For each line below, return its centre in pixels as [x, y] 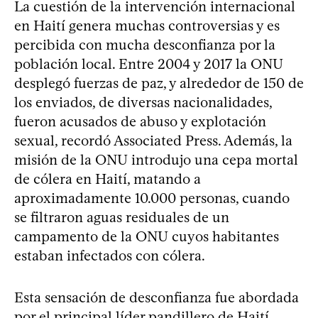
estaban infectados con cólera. [110, 255]
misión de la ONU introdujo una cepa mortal [156, 159]
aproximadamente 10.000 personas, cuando [152, 198]
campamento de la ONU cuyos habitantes [147, 236]
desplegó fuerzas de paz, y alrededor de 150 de [159, 83]
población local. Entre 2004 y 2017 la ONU [149, 64]
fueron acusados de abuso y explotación [140, 121]
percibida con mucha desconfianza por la [145, 44]
